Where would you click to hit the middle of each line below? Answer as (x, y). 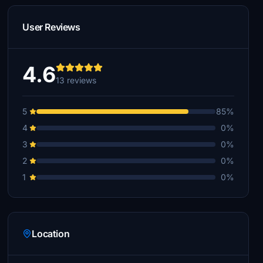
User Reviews (51, 27)
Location (51, 234)
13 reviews (76, 80)
